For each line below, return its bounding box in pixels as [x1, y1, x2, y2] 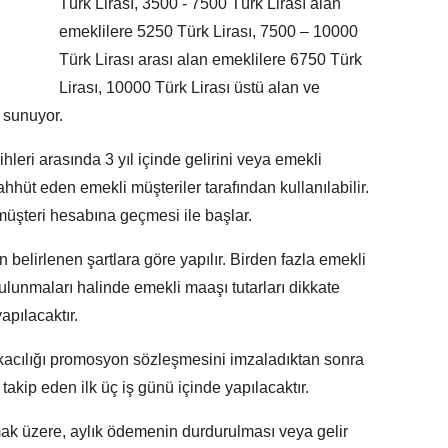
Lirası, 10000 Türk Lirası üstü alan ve [59, 79, 320, 97]
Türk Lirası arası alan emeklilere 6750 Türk [59, 51, 362, 69]
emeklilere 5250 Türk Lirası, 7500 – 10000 [59, 23, 358, 41]
